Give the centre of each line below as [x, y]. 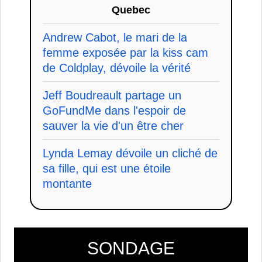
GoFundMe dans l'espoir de [114, 110]
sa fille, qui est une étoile [107, 168]
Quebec [131, 10]
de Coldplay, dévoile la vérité [117, 68]
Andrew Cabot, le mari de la [115, 37]
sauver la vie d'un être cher [113, 125]
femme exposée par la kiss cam [125, 52]
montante [67, 183]
